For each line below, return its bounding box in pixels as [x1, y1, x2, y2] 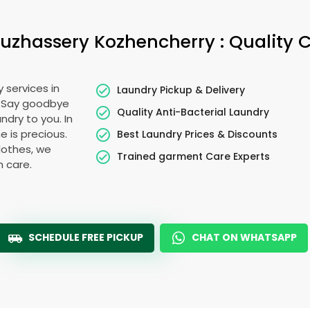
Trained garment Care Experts [117, 149, 271, 163]
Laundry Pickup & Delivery [117, 82, 246, 97]
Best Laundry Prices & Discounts [117, 127, 278, 141]
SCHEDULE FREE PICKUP [28, 230, 143, 244]
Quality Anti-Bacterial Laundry [117, 104, 270, 119]
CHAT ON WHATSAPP [192, 230, 297, 244]
